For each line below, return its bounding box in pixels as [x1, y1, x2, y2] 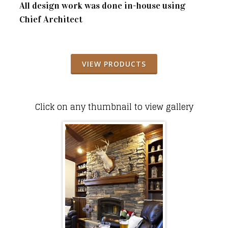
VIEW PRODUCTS [82, 59, 146, 69]
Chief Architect [19, 13, 82, 25]
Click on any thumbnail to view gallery [35, 99, 193, 114]
